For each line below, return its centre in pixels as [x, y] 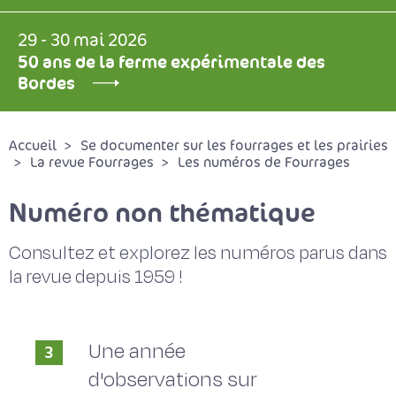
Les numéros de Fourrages [264, 163]
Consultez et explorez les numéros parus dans [198, 253]
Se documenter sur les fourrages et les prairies [234, 146]
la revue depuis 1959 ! [96, 277]
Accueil [33, 146]
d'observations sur [173, 380]
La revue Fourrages [92, 163]
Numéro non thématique [162, 213]
